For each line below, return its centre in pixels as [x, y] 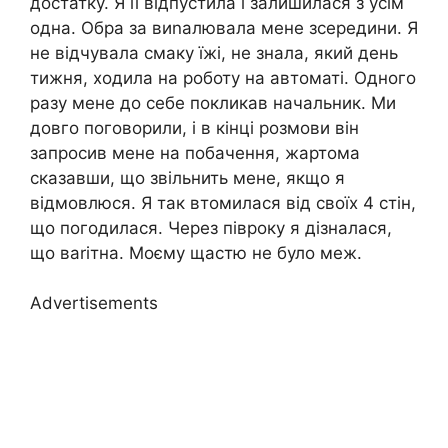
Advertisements [94, 303]
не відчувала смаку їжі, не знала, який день [214, 52]
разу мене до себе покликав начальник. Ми [213, 102]
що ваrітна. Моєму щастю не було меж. [196, 252]
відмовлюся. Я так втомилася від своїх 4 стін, [223, 202]
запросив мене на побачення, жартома [195, 152]
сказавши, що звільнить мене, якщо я [187, 177]
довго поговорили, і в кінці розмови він [194, 127]
